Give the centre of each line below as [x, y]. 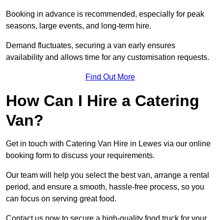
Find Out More [110, 77]
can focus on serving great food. [61, 199]
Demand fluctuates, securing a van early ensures [91, 46]
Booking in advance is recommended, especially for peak [105, 14]
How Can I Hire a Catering [103, 101]
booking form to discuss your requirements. [81, 156]
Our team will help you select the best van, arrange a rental [108, 175]
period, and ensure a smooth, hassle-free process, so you [105, 187]
